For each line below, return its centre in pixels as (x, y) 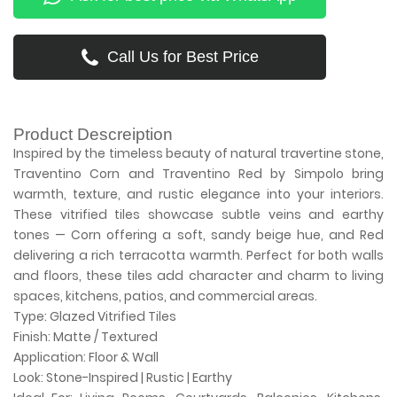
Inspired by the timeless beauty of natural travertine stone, (198, 154)
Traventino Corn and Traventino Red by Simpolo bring (198, 174)
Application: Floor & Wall (86, 358)
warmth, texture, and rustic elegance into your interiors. (198, 195)
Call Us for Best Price (183, 57)
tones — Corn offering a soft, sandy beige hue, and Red (198, 235)
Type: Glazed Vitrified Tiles (95, 317)
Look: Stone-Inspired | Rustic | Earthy (123, 378)
